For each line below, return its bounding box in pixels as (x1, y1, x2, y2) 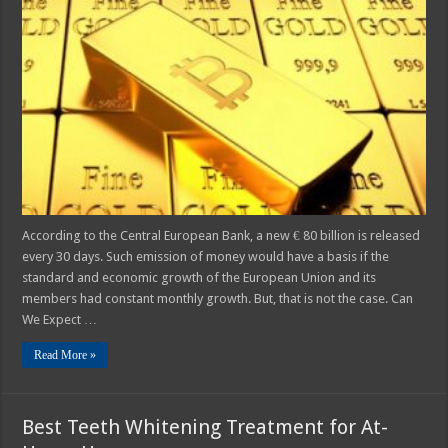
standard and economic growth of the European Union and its (22, 270, 377, 286)
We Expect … (22, 312, 98, 328)
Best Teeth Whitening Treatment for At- (22, 415, 389, 440)
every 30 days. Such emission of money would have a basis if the (22, 249, 390, 265)
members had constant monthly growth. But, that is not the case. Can (22, 291, 414, 307)
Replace (258, 54, 299, 68)
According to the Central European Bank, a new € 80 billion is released (22, 228, 421, 244)
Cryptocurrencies (258, 41, 346, 55)
